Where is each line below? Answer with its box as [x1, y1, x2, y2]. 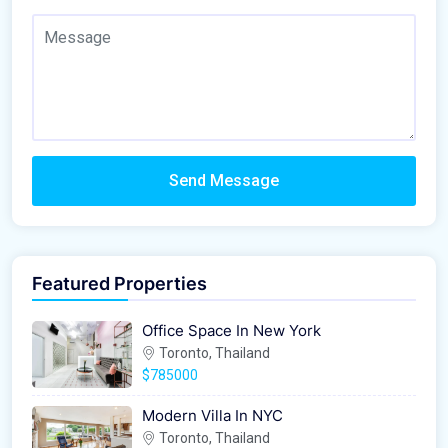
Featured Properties [32, 273, 207, 295]
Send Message [169, 171, 279, 191]
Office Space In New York [142, 321, 321, 341]
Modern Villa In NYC [142, 406, 283, 426]
